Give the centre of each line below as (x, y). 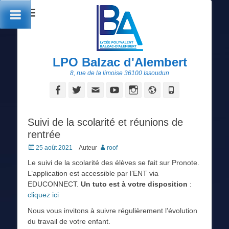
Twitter (96, 89)
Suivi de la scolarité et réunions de (105, 122)
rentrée (44, 134)
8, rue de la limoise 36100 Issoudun (120, 73)
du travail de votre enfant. (69, 221)
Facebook (82, 89)
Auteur (88, 148)
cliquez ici (43, 195)
